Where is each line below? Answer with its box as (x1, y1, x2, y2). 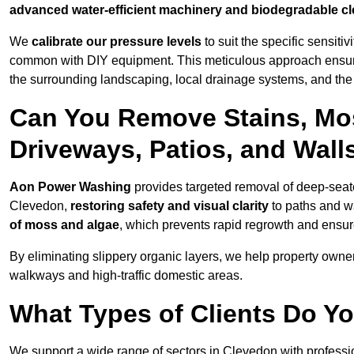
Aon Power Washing (9, 180, 131, 194)
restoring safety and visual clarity (70, 199, 269, 213)
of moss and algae (9, 218, 119, 232)
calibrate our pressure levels (32, 35, 201, 49)
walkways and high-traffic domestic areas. (9, 269, 243, 283)
